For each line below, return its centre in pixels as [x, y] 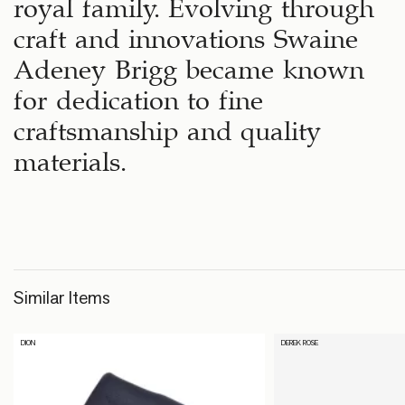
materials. [70, 157]
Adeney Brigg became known [189, 65]
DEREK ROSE [299, 343]
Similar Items [62, 297]
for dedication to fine [138, 96]
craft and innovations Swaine [186, 34]
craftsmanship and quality [167, 127]
